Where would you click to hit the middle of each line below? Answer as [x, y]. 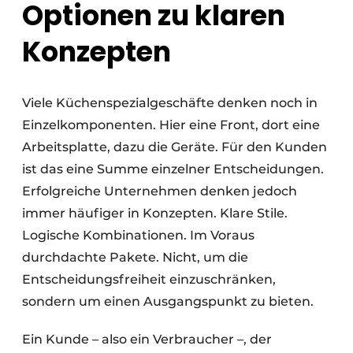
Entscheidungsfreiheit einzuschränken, [149, 280]
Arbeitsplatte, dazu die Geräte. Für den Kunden [175, 147]
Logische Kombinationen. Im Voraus [138, 236]
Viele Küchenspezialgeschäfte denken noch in [170, 103]
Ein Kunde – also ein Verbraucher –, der [147, 340]
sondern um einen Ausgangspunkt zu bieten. [168, 302]
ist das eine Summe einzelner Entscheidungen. [173, 169]
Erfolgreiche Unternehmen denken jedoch [160, 191]
